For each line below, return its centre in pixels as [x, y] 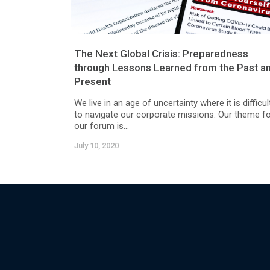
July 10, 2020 [96, 146]
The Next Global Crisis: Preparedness [161, 54]
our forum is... [102, 126]
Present [93, 81]
